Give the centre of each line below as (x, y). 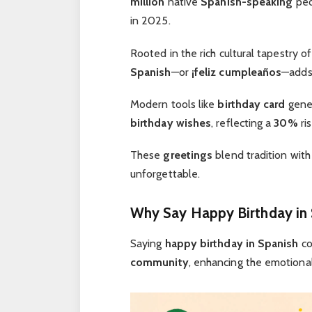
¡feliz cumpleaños (236, 72)
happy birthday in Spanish (232, 244)
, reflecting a (243, 123)
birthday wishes (171, 123)
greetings (188, 155)
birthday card (251, 104)
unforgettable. (165, 173)
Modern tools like (174, 104)
